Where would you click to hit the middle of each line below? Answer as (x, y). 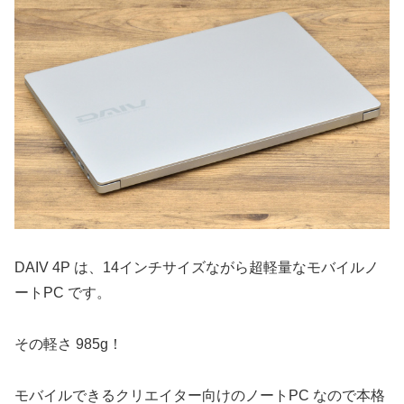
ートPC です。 (63, 293)
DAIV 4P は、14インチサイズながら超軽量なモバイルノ (197, 268)
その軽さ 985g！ (69, 344)
